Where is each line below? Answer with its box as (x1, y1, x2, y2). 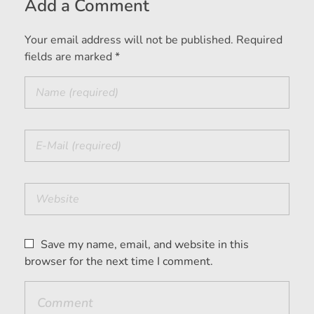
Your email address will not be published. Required (25, 32, 282, 48)
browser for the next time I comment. (25, 253, 213, 269)
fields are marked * (25, 48, 120, 64)
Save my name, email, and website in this (41, 236, 249, 252)
